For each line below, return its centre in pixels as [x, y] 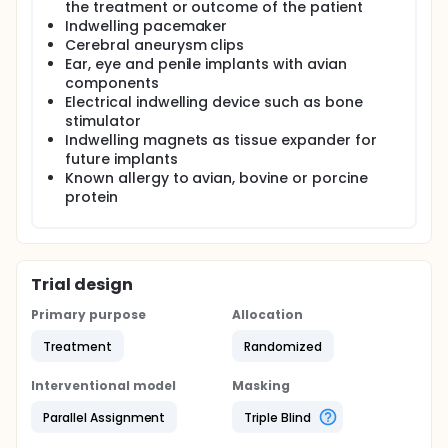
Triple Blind [277, 417]
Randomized [283, 346]
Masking [261, 385]
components [112, 83]
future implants [121, 159]
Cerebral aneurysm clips [155, 45]
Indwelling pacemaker [146, 26]
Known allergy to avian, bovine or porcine [216, 178]
